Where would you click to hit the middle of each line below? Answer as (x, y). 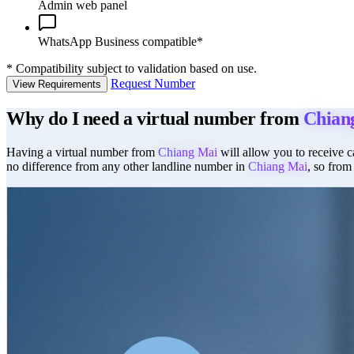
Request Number (153, 83)
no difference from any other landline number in (127, 166)
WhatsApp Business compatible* (121, 41)
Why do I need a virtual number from (155, 118)
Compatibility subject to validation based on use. (136, 68)
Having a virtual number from (82, 152)
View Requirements (57, 84)
